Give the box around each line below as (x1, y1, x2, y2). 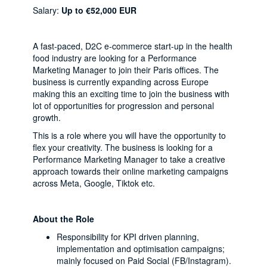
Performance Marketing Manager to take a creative (33, 153, 225, 165)
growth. (33, 111, 61, 123)
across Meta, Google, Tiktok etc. (33, 177, 155, 189)
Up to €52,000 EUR (59, 4, 136, 16)
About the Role (33, 213, 94, 225)
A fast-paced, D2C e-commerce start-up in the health (33, 40, 232, 52)
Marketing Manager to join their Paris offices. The (33, 64, 219, 76)
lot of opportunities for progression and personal (33, 100, 214, 111)
